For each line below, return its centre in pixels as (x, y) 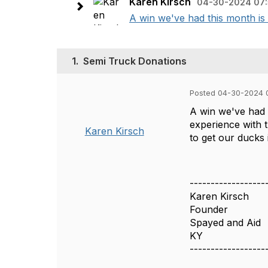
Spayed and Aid (226, 223)
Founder (209, 209)
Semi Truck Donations (135, 61)
